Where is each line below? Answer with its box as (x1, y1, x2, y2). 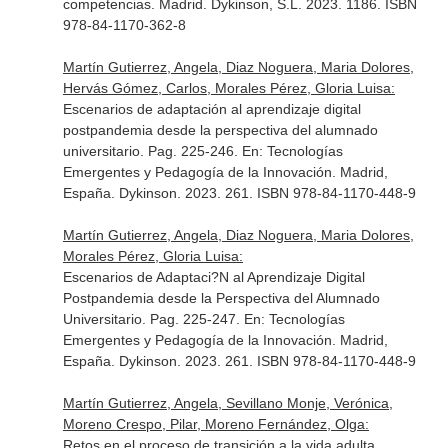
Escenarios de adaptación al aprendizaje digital (62, 101, 361, 117)
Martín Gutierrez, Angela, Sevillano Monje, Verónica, (62, 395, 393, 411)
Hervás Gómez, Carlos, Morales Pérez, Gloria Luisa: (62, 80, 395, 96)
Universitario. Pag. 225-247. (62, 311, 244, 327)
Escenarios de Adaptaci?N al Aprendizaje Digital (62, 269, 365, 285)
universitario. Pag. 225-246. (62, 143, 242, 159)
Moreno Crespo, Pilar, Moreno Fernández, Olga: (62, 416, 369, 432)
